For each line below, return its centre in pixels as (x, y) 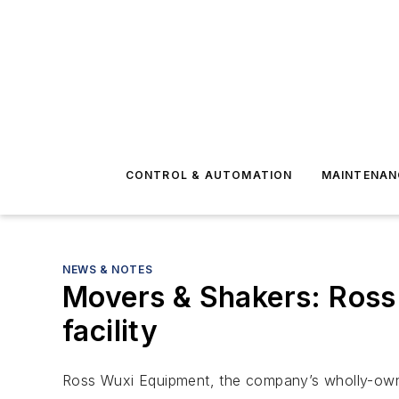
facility (110, 331)
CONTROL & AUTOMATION (209, 175)
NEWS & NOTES (108, 269)
